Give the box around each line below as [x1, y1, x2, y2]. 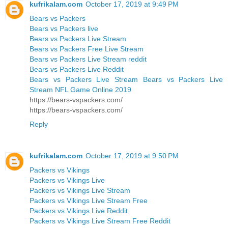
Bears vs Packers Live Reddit [30, 65, 124, 74]
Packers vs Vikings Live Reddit [30, 207, 128, 215]
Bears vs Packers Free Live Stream [30, 45, 144, 53]
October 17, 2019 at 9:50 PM [85, 152, 179, 160]
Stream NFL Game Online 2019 [30, 85, 131, 94]
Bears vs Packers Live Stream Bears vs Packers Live [30, 75, 223, 84]
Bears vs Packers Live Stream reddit [30, 55, 147, 64]
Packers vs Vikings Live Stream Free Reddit [30, 217, 170, 225]
